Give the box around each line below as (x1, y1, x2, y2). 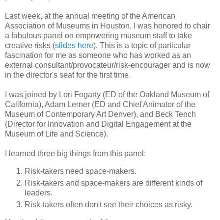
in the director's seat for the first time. (5, 71, 131, 80)
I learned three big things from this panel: (5, 149, 146, 158)
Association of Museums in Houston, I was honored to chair (5, 22, 210, 30)
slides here (55, 41, 93, 50)
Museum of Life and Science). (5, 130, 108, 138)
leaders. (25, 189, 53, 197)
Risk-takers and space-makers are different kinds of (25, 179, 202, 188)
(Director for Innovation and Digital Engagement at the (5, 120, 192, 129)
